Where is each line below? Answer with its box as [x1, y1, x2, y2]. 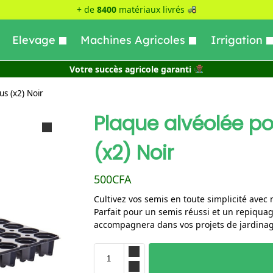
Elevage [12, 33, 55, 47]
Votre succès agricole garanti [69, 63, 192, 75]
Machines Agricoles [80, 33, 186, 47]
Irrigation [211, 33, 263, 47]
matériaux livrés [116, 4, 187, 15]
